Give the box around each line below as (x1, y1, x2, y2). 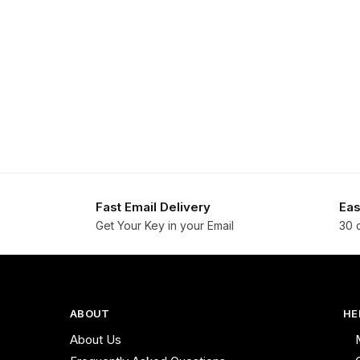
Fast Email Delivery (96, 199, 211, 215)
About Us (70, 332, 121, 348)
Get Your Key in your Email (96, 218, 234, 232)
